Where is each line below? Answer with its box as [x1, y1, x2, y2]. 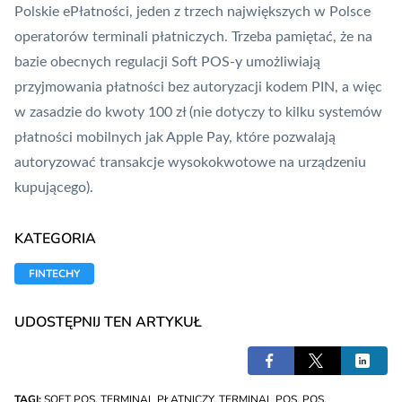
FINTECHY [29, 267, 80, 282]
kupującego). [14, 180, 93, 196]
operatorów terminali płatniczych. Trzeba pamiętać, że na [14, 30, 372, 45]
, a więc [335, 80, 382, 95]
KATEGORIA [14, 229, 96, 249]
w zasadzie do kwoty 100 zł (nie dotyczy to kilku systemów [14, 105, 382, 120]
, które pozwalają [229, 130, 336, 145]
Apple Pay [166, 130, 229, 145]
